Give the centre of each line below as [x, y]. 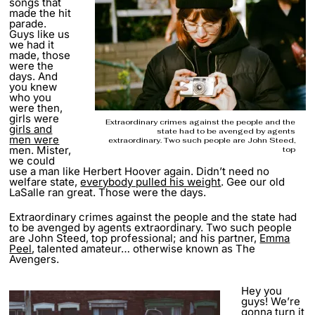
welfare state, [45, 181]
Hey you [262, 290]
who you [31, 97]
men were [34, 139]
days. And [34, 76]
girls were [34, 118]
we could [32, 160]
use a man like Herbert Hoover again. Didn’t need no [140, 171]
